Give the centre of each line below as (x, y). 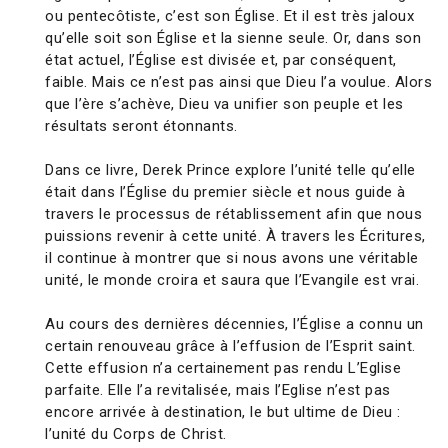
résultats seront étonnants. (141, 126)
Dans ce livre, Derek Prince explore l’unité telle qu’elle (230, 170)
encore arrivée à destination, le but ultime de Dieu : (223, 412)
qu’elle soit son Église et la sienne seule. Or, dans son (233, 38)
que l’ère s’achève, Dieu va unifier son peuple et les (224, 104)
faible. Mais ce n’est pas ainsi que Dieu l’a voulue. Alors (238, 82)
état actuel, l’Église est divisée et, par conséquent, (221, 60)
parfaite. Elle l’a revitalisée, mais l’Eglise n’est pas (218, 390)
